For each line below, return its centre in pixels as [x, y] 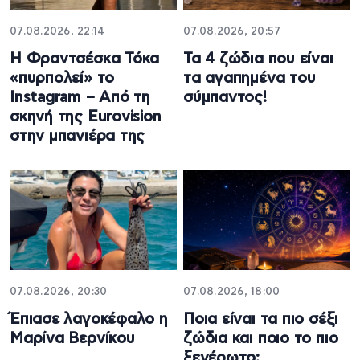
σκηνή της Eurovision [86, 117]
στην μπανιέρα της [78, 137]
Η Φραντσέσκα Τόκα [85, 59]
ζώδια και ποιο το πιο [261, 338]
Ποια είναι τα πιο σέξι [261, 319]
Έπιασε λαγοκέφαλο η [89, 319]
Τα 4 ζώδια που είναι [258, 59]
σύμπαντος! [225, 98]
